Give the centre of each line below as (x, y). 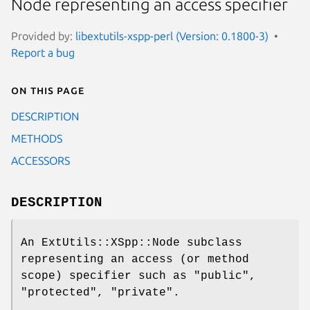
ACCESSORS (40, 160)
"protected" (59, 292)
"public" (221, 276)
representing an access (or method (135, 259)
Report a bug (43, 52)
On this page (48, 90)
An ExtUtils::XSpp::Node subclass (131, 243)
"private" (142, 292)
